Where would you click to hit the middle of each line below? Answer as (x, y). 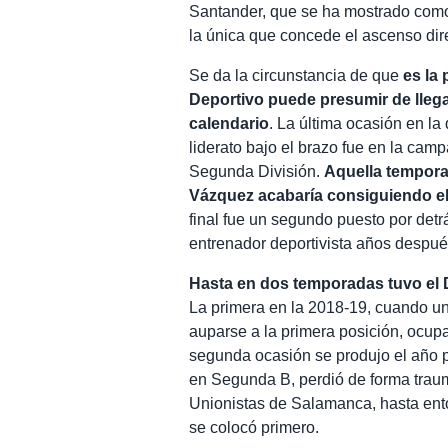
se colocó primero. (254, 427)
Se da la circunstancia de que (296, 75)
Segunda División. (257, 171)
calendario (229, 123)
